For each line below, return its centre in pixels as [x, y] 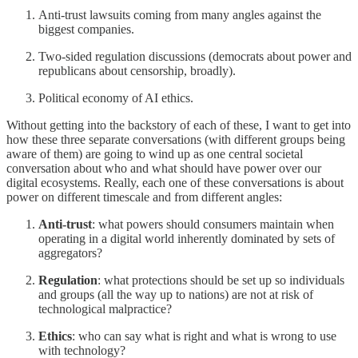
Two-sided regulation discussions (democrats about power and [195, 57]
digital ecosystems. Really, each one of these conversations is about [175, 183]
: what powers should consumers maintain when [213, 225]
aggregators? [70, 253]
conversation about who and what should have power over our [164, 169]
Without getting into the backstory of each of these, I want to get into [179, 125]
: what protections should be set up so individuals [221, 280]
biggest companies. [86, 30]
